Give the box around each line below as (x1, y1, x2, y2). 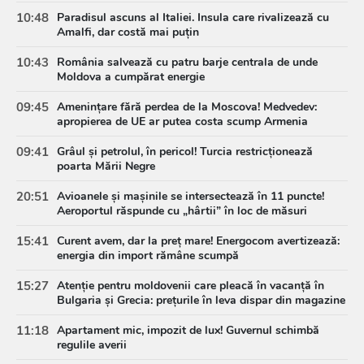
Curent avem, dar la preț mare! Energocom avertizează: (57, 232, 340, 249)
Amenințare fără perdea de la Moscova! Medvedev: (57, 98, 317, 115)
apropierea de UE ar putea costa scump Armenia (57, 113, 308, 129)
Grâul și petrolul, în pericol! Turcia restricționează (57, 143, 313, 159)
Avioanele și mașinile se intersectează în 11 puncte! (57, 188, 324, 204)
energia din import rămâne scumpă (57, 247, 239, 263)
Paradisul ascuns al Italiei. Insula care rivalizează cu (57, 9, 329, 25)
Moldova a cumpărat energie (57, 68, 205, 84)
